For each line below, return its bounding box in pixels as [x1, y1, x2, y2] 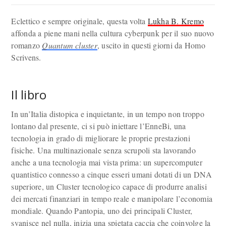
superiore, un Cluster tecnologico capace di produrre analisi [11, 181, 207, 192]
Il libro [11, 86, 47, 103]
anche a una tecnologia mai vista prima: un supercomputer [11, 157, 202, 167]
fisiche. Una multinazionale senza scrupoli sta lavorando [11, 145, 196, 155]
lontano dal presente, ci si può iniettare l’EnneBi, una [11, 121, 186, 131]
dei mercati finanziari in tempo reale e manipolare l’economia [11, 193, 213, 204]
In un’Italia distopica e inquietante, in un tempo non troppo [11, 108, 204, 119]
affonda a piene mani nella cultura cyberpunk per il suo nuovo [11, 28, 214, 38]
